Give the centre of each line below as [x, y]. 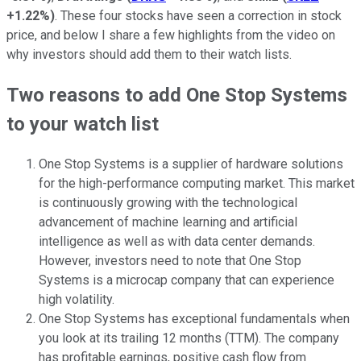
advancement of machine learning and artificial [168, 222]
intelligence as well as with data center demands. [177, 241]
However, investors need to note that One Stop [170, 260]
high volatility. [77, 299]
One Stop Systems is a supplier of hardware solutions [191, 164]
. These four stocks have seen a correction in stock [198, 15]
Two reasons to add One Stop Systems [177, 95]
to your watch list [83, 124]
